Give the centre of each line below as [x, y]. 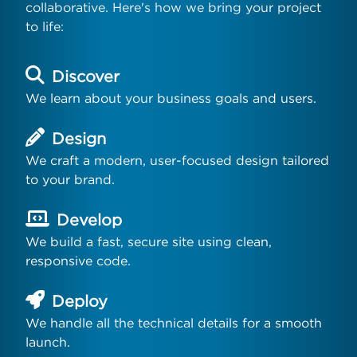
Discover [86, 76]
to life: [45, 26]
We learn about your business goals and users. [171, 98]
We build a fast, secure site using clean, [149, 241]
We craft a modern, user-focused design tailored [177, 160]
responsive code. [78, 260]
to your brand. [70, 179]
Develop [89, 219]
